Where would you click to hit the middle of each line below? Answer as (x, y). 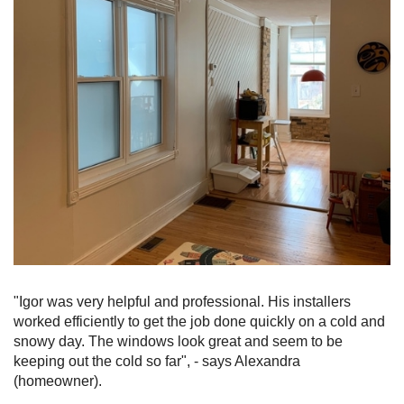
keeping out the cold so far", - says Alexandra (157, 362)
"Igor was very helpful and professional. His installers (182, 302)
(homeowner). (58, 381)
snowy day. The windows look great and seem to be (178, 342)
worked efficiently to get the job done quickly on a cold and (199, 322)
